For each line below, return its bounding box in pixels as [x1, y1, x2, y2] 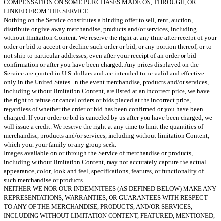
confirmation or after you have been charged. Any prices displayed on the [4, 60, 199, 68]
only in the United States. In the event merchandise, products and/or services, [4, 78, 209, 86]
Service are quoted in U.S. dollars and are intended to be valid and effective [4, 69, 204, 77]
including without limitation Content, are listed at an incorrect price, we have [4, 87, 210, 95]
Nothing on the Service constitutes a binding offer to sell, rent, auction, [4, 16, 193, 24]
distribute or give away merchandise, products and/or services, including [4, 25, 197, 33]
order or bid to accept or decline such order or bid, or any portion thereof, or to [4, 42, 212, 50]
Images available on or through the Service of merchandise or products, [4, 149, 193, 157]
